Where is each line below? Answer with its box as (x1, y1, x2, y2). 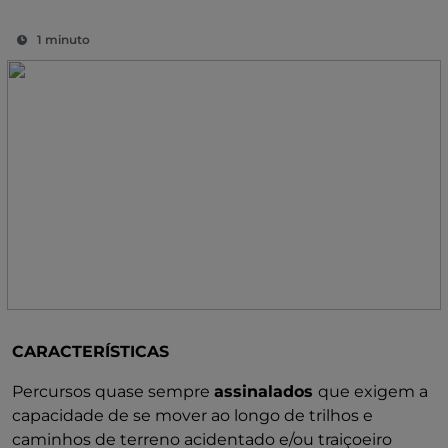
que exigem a (318, 382, 428, 401)
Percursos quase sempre (12, 382, 214, 401)
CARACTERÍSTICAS (12, 342, 169, 361)
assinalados (214, 382, 318, 401)
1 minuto (37, 32, 90, 47)
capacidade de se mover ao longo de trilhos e (12, 406, 373, 425)
